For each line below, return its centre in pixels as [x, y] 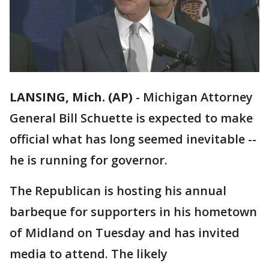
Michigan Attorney [198, 97]
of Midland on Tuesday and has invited [125, 233]
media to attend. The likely [89, 254]
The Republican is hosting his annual [118, 191]
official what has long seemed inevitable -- [133, 139]
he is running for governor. [89, 160]
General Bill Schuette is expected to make [131, 118]
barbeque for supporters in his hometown [133, 212]
